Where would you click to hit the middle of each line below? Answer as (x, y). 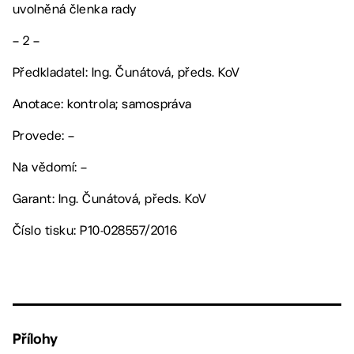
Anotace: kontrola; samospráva (102, 104)
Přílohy (35, 338)
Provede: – (44, 135)
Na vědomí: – (50, 167)
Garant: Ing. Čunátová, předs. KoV (110, 198)
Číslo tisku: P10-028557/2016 (95, 230)
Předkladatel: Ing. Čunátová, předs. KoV (126, 72)
